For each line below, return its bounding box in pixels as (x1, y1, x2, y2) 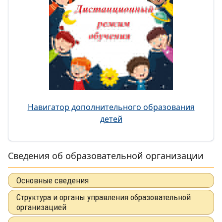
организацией (16, 202, 66, 212)
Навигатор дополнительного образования (27, 101, 195, 112)
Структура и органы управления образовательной (16, 192, 191, 202)
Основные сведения (16, 175, 89, 185)
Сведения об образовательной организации (8, 149, 204, 162)
